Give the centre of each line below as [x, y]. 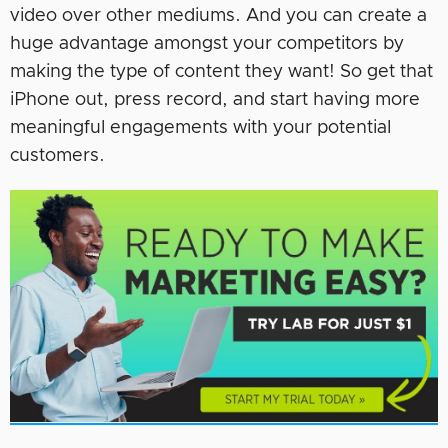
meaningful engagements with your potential [200, 127]
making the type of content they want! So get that [221, 71]
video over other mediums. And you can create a [218, 15]
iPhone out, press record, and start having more [215, 99]
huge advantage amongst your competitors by [207, 43]
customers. [57, 155]
